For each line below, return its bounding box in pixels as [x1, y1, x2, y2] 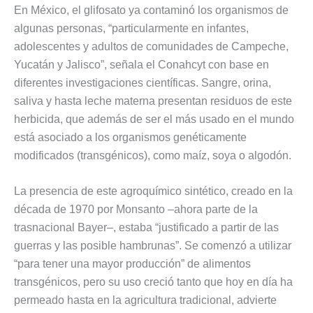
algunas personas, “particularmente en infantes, [14, 22, 249, 34]
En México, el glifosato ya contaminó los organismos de [14, 3, 289, 16]
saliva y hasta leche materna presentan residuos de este [14, 94, 292, 107]
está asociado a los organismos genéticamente [14, 131, 247, 143]
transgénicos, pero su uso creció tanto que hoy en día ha [14, 276, 293, 289]
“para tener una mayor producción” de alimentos [14, 258, 251, 270]
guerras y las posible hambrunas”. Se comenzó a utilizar [14, 240, 291, 252]
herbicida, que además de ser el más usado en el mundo [14, 112, 294, 125]
